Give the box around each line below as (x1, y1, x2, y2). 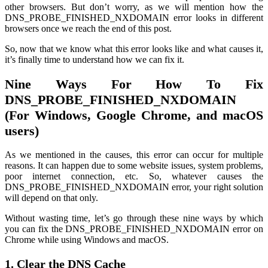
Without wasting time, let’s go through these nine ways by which (5, 212, 263, 223)
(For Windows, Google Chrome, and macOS (5, 107, 263, 123)
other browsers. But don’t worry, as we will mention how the (5, 2, 263, 13)
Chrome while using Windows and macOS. (5, 234, 169, 245)
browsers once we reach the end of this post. (5, 23, 172, 34)
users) (5, 123, 39, 138)
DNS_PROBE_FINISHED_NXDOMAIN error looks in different (5, 13, 263, 23)
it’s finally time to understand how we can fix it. (5, 54, 184, 65)
